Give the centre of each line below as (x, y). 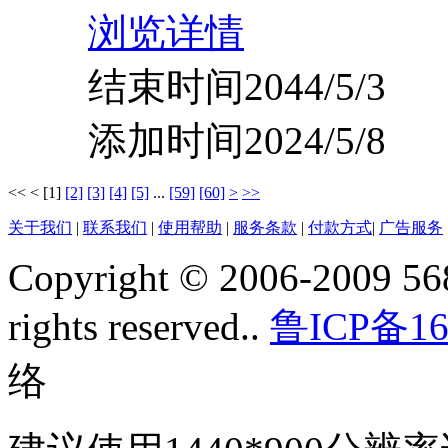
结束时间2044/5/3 (237, 87)
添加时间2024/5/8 (237, 141)
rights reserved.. (139, 327)
